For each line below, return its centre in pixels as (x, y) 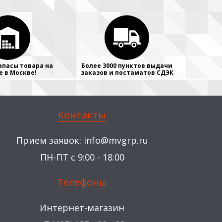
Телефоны (82, 182)
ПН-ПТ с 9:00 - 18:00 (82, 157)
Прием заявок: (50, 140)
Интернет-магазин (82, 208)
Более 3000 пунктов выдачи (127, 66)
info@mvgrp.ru (116, 140)
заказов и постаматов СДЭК (127, 73)
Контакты (82, 115)
